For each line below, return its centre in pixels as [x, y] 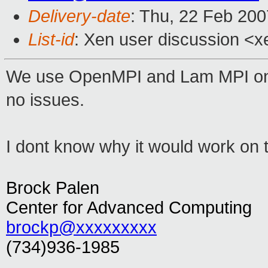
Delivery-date [79, 16]
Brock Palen [53, 188]
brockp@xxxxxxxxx [81, 228]
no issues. [50, 100]
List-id [51, 40]
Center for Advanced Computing [129, 208]
